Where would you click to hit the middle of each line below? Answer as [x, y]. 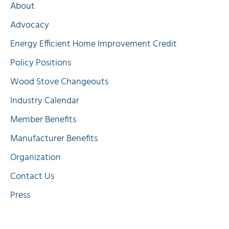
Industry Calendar [45, 101]
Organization [36, 158]
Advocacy [30, 26]
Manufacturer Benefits [54, 139]
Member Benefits [43, 120]
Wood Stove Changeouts [59, 82]
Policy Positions [41, 63]
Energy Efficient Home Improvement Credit [94, 44]
